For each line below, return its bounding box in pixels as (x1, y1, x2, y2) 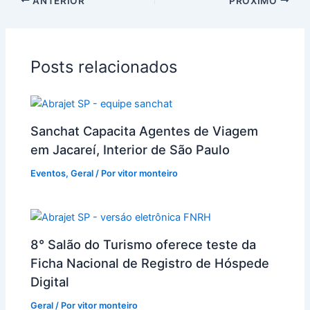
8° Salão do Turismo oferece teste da (30, 237, 257, 253)
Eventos (30, 168, 66, 179)
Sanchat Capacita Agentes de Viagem (30, 123, 259, 139)
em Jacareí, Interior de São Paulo (30, 142, 230, 158)
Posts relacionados (30, 56, 178, 77)
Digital (30, 274, 70, 290)
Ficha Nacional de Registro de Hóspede (30, 255, 270, 271)
